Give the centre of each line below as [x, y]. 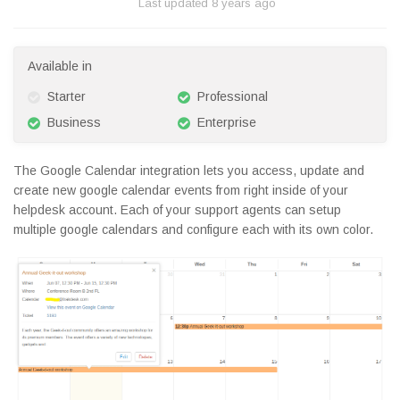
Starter [67, 96]
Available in [60, 66]
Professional [233, 96]
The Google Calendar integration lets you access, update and [189, 171]
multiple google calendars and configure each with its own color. [195, 229]
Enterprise [227, 122]
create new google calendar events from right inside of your [181, 190]
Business [74, 122]
